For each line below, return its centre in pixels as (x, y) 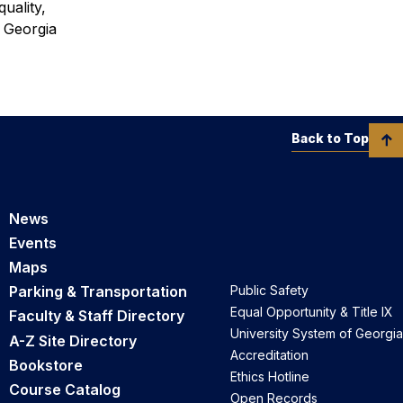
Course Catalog (65, 389)
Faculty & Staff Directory (97, 316)
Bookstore (46, 365)
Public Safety (269, 291)
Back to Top (330, 138)
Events (33, 242)
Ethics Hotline (270, 377)
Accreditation (269, 355)
